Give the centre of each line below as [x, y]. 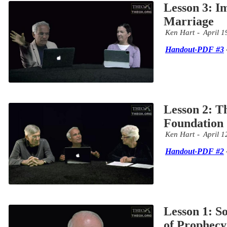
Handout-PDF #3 [194, 50]
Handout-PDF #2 [194, 152]
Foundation [193, 123]
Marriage [188, 22]
